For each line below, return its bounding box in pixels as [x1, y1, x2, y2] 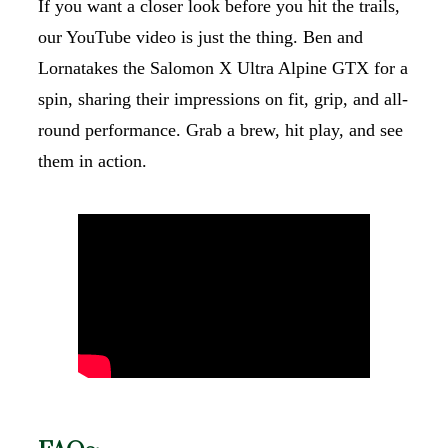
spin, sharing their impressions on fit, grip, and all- [38, 89, 408, 110]
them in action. [38, 151, 147, 172]
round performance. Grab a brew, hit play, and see [38, 120, 403, 141]
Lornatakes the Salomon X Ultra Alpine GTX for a [38, 58, 408, 79]
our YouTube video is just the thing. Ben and [38, 27, 363, 48]
